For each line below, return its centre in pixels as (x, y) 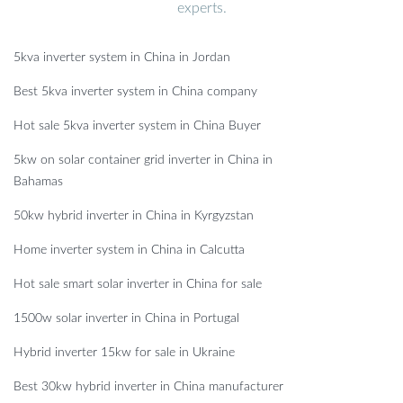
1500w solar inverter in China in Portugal (126, 319)
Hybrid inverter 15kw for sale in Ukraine (124, 353)
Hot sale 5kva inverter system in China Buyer (137, 126)
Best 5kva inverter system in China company (135, 92)
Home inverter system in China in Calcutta (129, 251)
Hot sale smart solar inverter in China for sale (138, 285)
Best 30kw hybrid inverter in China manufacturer (148, 387)
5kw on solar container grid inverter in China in (143, 161)
